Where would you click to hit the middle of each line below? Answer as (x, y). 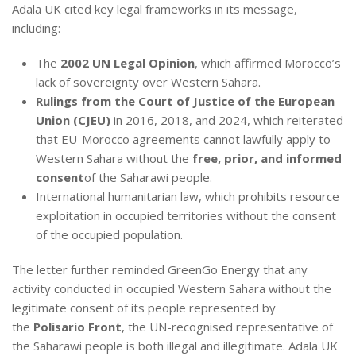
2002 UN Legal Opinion (128, 62)
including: (36, 27)
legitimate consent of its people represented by (144, 307)
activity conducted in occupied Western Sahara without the (172, 288)
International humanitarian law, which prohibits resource (188, 196)
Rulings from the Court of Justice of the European (185, 101)
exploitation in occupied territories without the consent (186, 215)
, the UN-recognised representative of (227, 326)
